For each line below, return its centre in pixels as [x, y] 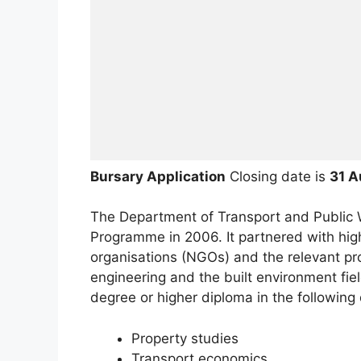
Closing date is [278, 176]
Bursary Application [158, 176]
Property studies [185, 338]
